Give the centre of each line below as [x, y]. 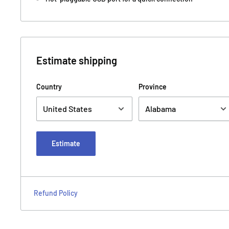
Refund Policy [56, 193]
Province [153, 86]
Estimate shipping [77, 60]
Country [49, 86]
